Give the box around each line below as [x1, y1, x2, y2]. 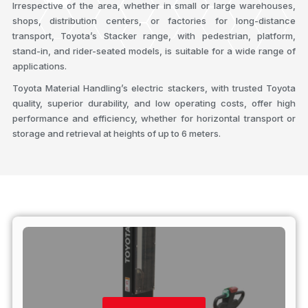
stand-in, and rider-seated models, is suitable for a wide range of [12, 45, 296, 56]
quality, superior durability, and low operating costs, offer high [12, 98, 296, 109]
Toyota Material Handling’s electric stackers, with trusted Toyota [12, 82, 296, 93]
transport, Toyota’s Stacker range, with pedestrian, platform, [12, 30, 296, 41]
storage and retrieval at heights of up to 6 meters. [12, 128, 221, 139]
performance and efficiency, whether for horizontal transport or [12, 113, 296, 124]
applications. [12, 60, 67, 71]
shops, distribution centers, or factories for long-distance [12, 15, 296, 26]
